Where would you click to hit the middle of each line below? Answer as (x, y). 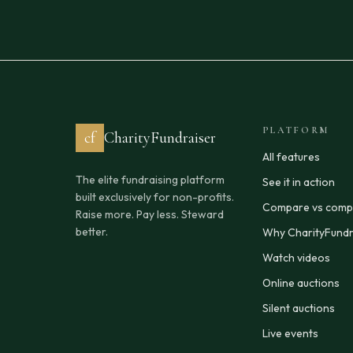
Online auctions (301, 282)
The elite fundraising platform (150, 179)
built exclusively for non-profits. (155, 197)
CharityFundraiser (160, 137)
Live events (290, 333)
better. (92, 231)
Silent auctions (298, 308)
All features (291, 156)
